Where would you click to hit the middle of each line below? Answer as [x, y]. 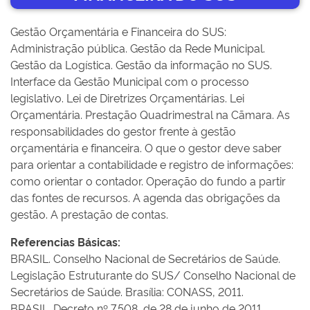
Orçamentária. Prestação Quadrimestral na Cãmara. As [150, 114]
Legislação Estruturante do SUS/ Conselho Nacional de [153, 275]
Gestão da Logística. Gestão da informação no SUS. [141, 64]
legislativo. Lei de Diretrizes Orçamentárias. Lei [127, 98]
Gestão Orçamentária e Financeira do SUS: [118, 31]
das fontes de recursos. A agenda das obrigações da [145, 197]
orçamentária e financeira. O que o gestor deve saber [146, 147]
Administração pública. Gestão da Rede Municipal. [138, 48]
